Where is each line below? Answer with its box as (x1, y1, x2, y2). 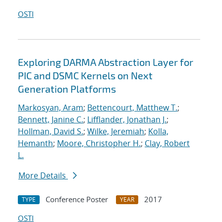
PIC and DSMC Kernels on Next (18, 69, 153, 82)
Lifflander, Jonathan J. (87, 114, 166, 125)
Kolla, (148, 126, 168, 137)
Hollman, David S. (18, 126, 83, 137)
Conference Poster (46, 194, 108, 205)
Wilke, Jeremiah (87, 126, 144, 137)
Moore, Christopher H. (57, 138, 141, 149)
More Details (18, 170, 68, 181)
